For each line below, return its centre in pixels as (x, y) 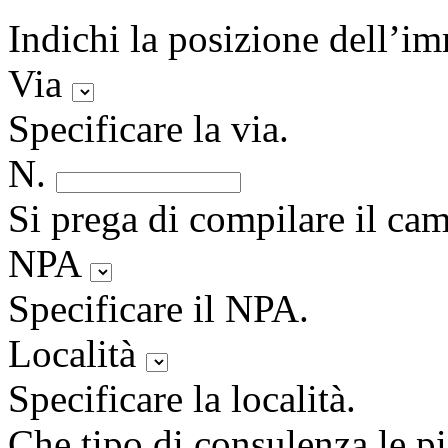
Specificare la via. (148, 129)
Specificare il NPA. (158, 309)
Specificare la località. (182, 399)
